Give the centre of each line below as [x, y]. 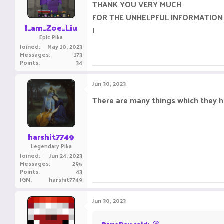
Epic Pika [51, 37]
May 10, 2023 [65, 46]
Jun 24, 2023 [66, 155]
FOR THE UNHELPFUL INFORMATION [158, 17]
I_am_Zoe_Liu [51, 28]
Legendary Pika [51, 146]
